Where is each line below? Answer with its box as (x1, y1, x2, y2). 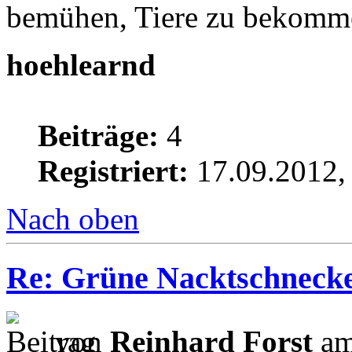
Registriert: (38, 154, 189, 189)
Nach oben (6, 202, 139, 236)
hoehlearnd (6, 48, 156, 82)
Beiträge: (38, 119, 159, 153)
